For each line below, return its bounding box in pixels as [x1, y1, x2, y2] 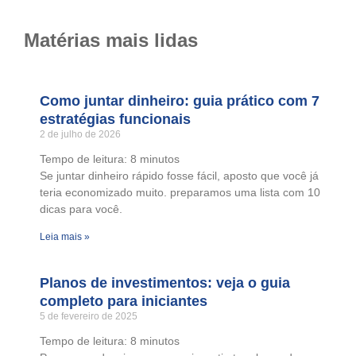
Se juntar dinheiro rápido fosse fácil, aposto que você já [40, 169, 319, 183]
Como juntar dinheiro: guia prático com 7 [40, 93, 319, 110]
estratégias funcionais [40, 111, 191, 128]
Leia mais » [40, 231, 90, 243]
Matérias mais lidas [24, 29, 198, 52]
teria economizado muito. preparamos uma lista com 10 [40, 186, 320, 199]
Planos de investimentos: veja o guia [40, 275, 290, 292]
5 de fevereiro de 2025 [40, 311, 137, 323]
